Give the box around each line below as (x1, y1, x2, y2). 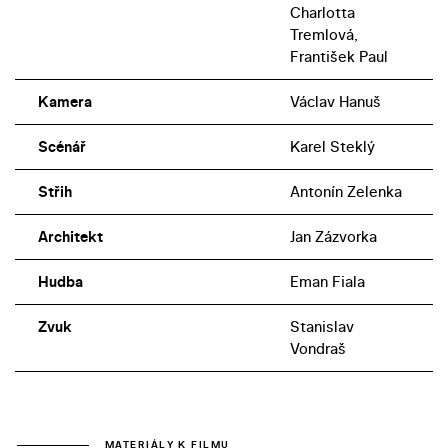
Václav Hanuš (289, 90, 381, 112)
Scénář (37, 135, 86, 157)
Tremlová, (289, 23, 358, 45)
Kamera (37, 90, 92, 112)
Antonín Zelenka (289, 180, 402, 202)
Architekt (37, 225, 103, 247)
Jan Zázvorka (289, 225, 377, 247)
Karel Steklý (289, 135, 375, 157)
